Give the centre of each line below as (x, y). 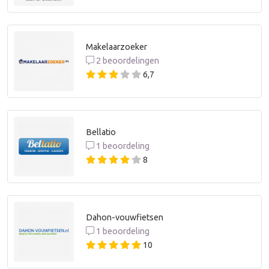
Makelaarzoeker (116, 47)
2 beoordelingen (127, 61)
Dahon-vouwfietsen (125, 218)
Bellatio (101, 132)
